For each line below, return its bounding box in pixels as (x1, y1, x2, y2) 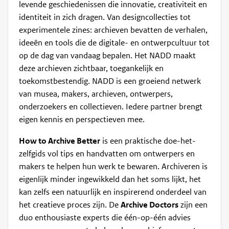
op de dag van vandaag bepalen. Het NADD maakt (19, 51, 196, 61)
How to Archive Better (19, 136, 101, 147)
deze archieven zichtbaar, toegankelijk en (19, 63, 164, 74)
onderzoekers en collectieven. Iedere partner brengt (19, 102, 203, 112)
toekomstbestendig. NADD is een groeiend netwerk (19, 76, 201, 87)
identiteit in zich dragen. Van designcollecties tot (19, 12, 191, 23)
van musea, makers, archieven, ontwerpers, (19, 89, 173, 100)
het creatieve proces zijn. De (19, 200, 121, 211)
